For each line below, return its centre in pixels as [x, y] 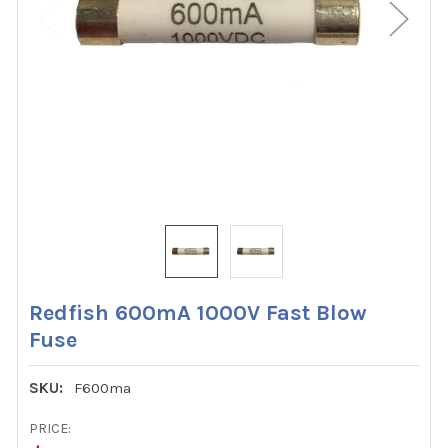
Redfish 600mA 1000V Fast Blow [198, 312]
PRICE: [50, 429]
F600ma [103, 387]
